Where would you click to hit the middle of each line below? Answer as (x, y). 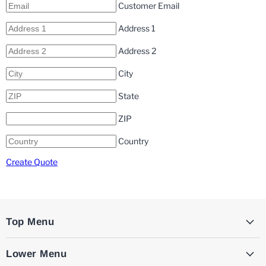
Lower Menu (37, 254)
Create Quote (32, 162)
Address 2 (137, 51)
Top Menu (30, 222)
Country (133, 141)
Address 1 (137, 28)
